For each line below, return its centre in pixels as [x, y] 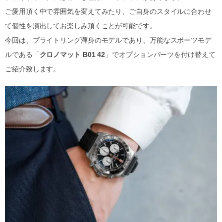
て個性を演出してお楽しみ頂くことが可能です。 [81, 26]
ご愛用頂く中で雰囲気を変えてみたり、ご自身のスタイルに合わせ [108, 11]
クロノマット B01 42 [72, 55]
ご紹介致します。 [33, 69]
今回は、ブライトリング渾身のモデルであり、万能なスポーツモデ [108, 40]
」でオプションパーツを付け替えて [160, 55]
